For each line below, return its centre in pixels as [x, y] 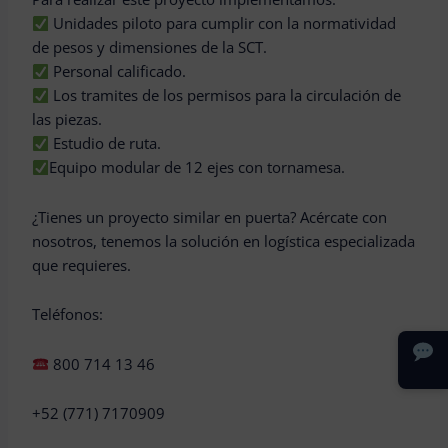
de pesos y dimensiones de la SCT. [150, 47]
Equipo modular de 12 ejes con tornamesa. [197, 167]
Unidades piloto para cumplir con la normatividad [223, 23]
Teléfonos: [68, 314]
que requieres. [82, 264]
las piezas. [67, 119]
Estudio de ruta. [105, 143]
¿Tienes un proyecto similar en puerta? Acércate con [210, 216]
